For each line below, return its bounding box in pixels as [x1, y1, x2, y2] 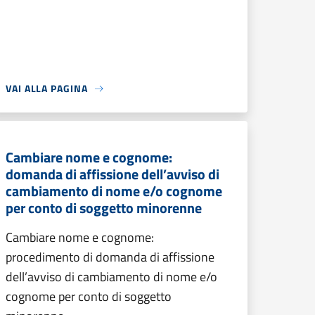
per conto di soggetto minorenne [6, 197, 202, 219]
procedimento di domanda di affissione [6, 247, 214, 266]
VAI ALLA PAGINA [6, 81, 88, 96]
